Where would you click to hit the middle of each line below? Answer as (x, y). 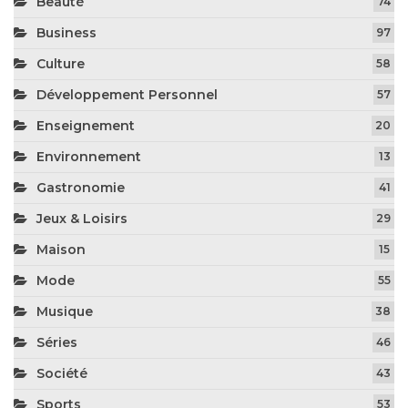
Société (62, 373)
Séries (57, 342)
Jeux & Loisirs (82, 218)
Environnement (89, 156)
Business (66, 32)
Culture (61, 63)
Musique (65, 311)
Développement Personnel (127, 94)
